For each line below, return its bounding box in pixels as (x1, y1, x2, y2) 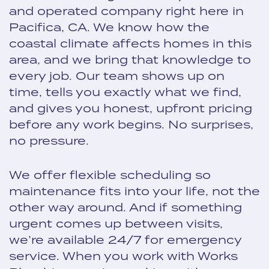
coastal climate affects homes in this (9, 35, 252, 50)
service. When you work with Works (9, 248, 238, 263)
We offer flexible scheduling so (9, 167, 211, 182)
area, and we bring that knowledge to (9, 52, 251, 67)
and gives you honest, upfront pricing (9, 100, 252, 115)
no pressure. (9, 133, 89, 148)
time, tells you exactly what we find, (9, 84, 241, 99)
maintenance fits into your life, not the (9, 183, 260, 198)
